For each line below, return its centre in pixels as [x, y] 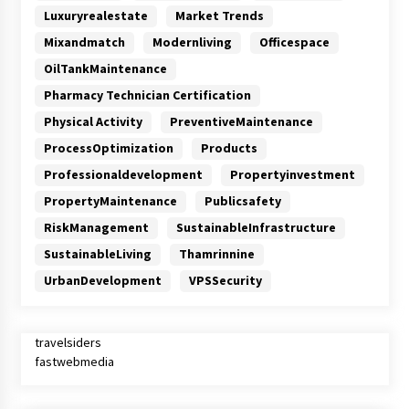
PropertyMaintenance [110, 200]
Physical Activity [93, 121]
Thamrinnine [216, 253]
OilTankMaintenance [105, 68]
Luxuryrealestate [95, 15]
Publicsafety [242, 200]
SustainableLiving [97, 253]
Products [229, 147]
